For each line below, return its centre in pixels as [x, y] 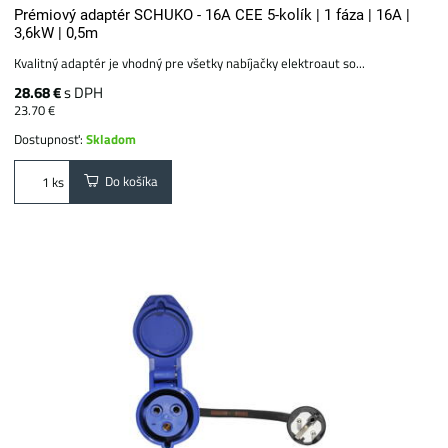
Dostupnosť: [50, 138]
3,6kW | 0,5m [56, 32]
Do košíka [129, 181]
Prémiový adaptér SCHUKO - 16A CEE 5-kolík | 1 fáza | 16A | [212, 14]
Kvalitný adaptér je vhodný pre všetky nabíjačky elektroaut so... [190, 62]
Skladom [111, 138]
